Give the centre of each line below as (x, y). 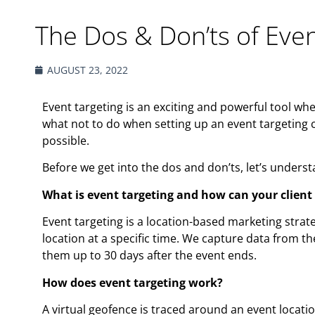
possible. (66, 141)
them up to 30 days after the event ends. (149, 256)
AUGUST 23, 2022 (88, 70)
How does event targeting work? (133, 282)
